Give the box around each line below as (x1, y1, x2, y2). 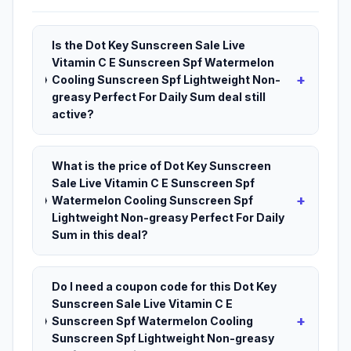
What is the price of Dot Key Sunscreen (51, 159, 271, 173)
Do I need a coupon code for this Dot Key (51, 280, 277, 294)
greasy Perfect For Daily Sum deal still (52, 90, 266, 104)
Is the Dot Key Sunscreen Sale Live (52, 38, 245, 52)
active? (52, 107, 94, 121)
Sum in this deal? (51, 228, 148, 242)
